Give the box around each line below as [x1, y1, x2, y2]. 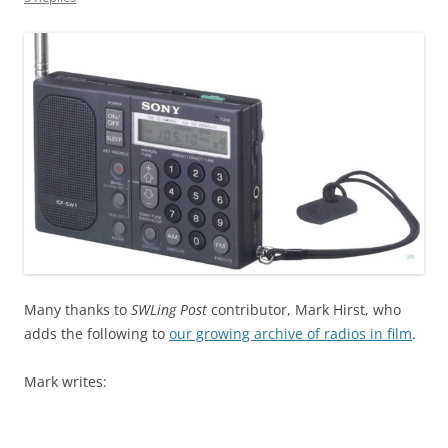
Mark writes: [24, 372, 107, 392]
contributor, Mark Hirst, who [207, 300, 401, 320]
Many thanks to [24, 300, 131, 320]
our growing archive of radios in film [169, 324, 412, 344]
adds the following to [24, 324, 169, 344]
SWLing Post [131, 300, 207, 320]
